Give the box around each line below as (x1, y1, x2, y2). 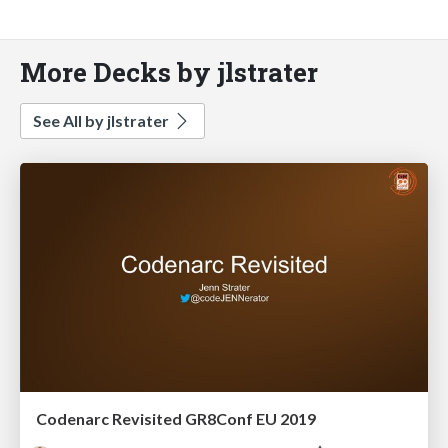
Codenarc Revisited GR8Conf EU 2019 (36, 409, 316, 429)
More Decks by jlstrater (20, 53, 318, 89)
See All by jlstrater (33, 110, 172, 130)
